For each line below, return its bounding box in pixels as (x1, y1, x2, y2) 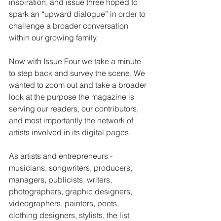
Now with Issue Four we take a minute (9, 56, 143, 67)
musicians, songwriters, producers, (9, 163, 134, 173)
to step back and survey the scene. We (9, 68, 147, 78)
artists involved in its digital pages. (9, 127, 131, 138)
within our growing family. (9, 33, 98, 43)
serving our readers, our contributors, (9, 104, 141, 114)
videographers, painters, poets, (9, 198, 121, 209)
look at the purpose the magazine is (9, 92, 136, 102)
